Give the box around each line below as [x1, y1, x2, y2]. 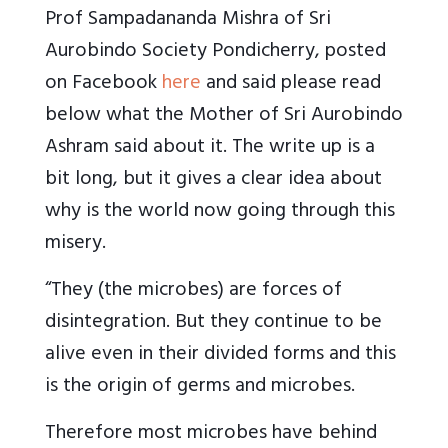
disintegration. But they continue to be [45, 305, 382, 343]
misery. [45, 226, 106, 264]
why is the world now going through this [45, 194, 395, 232]
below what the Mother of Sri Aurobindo [45, 98, 403, 136]
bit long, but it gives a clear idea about [45, 162, 382, 200]
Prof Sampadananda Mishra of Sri [45, 2, 331, 40]
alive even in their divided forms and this [45, 337, 396, 375]
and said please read [201, 66, 381, 104]
